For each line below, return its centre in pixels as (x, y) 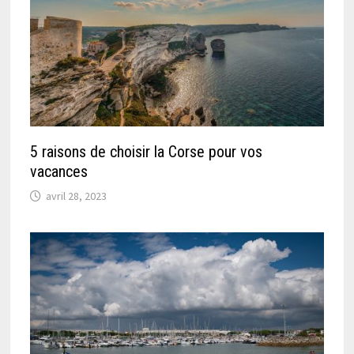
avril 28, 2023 (77, 196)
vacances (59, 172)
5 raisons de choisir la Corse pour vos (147, 152)
